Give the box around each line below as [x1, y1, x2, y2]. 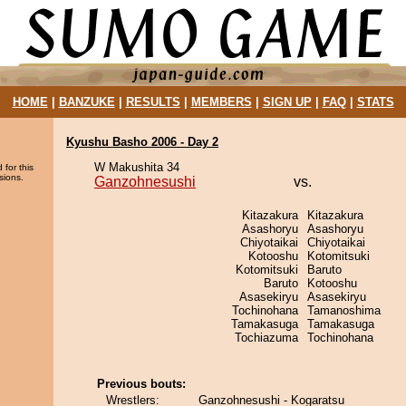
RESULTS [125, 95, 180, 109]
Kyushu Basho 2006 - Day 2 [66, 135, 218, 149]
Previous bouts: [97, 377, 186, 391]
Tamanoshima [307, 304, 381, 317]
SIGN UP [262, 95, 312, 109]
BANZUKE [58, 95, 115, 109]
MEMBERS [190, 95, 252, 109]
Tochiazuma [235, 331, 298, 344]
